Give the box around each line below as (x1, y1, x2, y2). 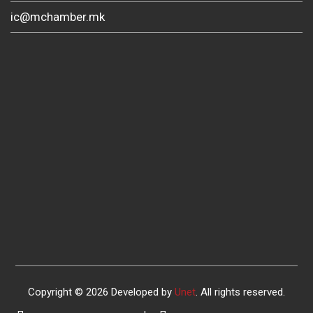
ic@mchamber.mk (10, 9, 105, 24)
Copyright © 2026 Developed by (28, 285, 175, 298)
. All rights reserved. (196, 285, 285, 298)
